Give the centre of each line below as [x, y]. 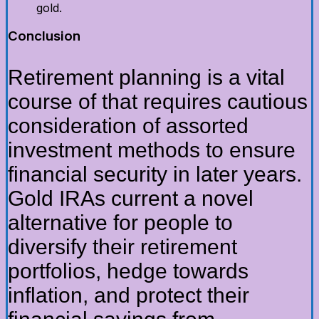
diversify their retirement [122, 247]
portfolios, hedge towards [128, 271]
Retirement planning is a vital [146, 78]
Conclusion [44, 36]
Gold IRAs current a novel [131, 199]
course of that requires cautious [158, 102]
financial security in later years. [155, 174]
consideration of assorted [128, 126]
